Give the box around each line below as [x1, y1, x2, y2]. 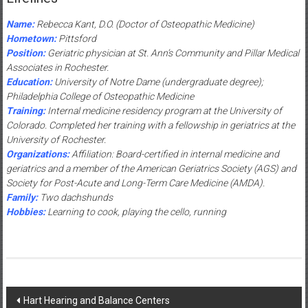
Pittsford [58, 32, 96, 44]
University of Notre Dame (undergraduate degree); [54, 76, 263, 87]
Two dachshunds [37, 191, 113, 203]
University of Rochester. [5, 133, 106, 145]
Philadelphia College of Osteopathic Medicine [5, 90, 194, 102]
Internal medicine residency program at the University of [47, 104, 282, 116]
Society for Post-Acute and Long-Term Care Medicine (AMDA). [5, 177, 265, 188]
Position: [5, 47, 45, 58]
